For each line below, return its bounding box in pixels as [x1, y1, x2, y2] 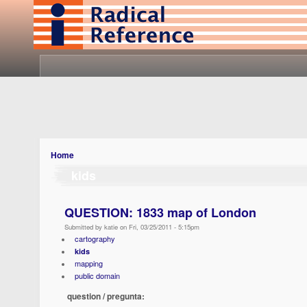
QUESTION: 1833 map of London [64, 204, 256, 221]
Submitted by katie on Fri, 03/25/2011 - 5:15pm [64, 222, 199, 232]
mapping [74, 258, 103, 269]
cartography [74, 233, 115, 244]
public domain [74, 270, 120, 281]
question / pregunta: [67, 290, 147, 302]
